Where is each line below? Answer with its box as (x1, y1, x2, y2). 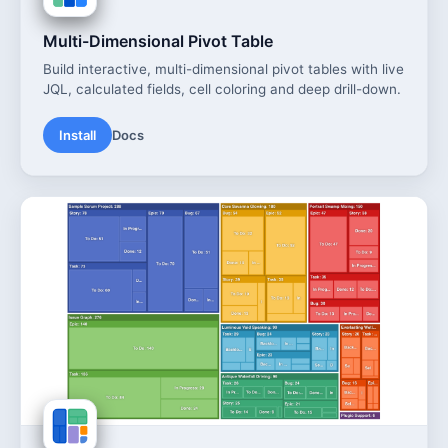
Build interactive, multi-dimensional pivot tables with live (43, 60, 404, 77)
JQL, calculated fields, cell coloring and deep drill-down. (43, 80, 401, 97)
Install (59, 126, 96, 143)
